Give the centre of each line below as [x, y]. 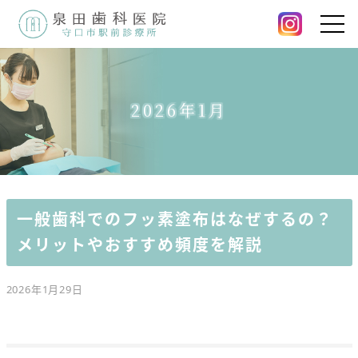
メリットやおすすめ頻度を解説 [139, 245]
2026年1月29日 [44, 290]
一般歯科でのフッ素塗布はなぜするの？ [175, 220]
